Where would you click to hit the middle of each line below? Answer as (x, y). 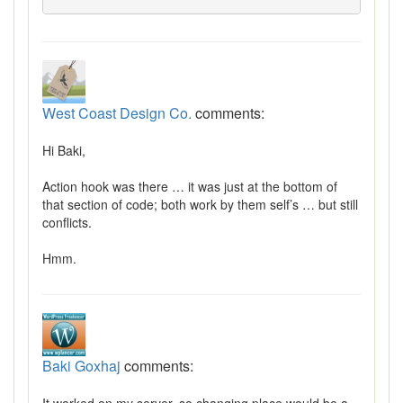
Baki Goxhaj (81, 366)
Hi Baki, (64, 151)
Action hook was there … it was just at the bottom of (190, 187)
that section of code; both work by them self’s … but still (200, 205)
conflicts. (67, 223)
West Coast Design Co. (117, 113)
